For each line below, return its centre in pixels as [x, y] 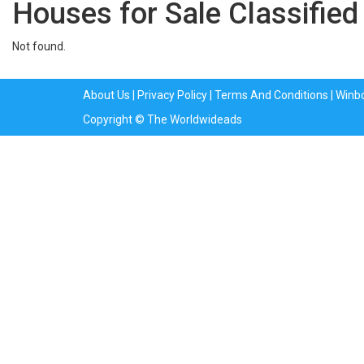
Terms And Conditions [271, 95]
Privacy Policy [172, 95]
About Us [106, 95]
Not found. [39, 46]
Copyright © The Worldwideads [162, 119]
